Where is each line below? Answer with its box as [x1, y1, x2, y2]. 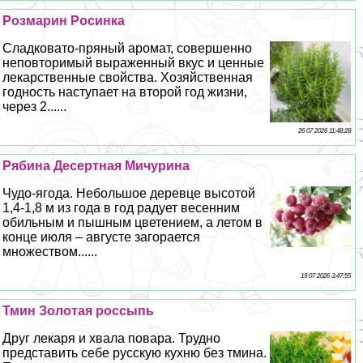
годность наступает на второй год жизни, [2, 85, 248, 100]
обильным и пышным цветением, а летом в [2, 216, 263, 230]
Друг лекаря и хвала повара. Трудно [2, 331, 221, 346]
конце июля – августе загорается [2, 230, 201, 245]
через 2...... [2, 100, 67, 114]
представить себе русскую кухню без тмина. [2, 346, 267, 361]
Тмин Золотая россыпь [2, 304, 155, 318]
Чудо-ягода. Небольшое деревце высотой [2, 186, 256, 201]
